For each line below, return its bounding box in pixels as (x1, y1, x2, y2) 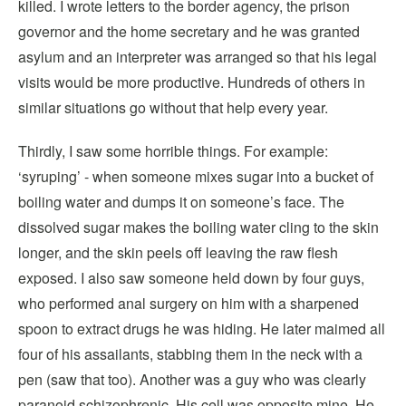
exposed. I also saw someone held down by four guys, (18, 267, 364, 288)
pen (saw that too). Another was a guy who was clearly (18, 369, 366, 390)
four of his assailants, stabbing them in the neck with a (18, 343, 362, 364)
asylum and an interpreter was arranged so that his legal (18, 46, 377, 67)
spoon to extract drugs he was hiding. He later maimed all (18, 318, 385, 339)
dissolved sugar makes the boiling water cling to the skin (18, 217, 379, 237)
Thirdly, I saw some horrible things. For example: (18, 140, 328, 161)
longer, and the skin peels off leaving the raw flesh (18, 242, 338, 263)
